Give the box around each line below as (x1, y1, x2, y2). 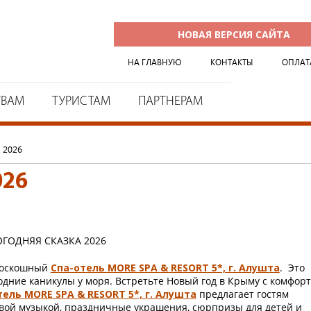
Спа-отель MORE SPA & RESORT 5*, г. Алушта (50, 261, 280, 274)
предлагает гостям (196, 287, 289, 301)
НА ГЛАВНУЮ (128, 57, 181, 67)
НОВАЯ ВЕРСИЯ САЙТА (178, 28, 290, 41)
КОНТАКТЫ (210, 57, 253, 67)
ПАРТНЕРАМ (138, 95, 203, 108)
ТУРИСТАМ (52, 95, 110, 108)
